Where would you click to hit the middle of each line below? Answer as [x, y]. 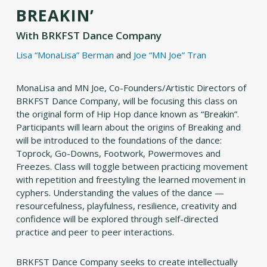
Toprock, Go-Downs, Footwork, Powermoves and [118, 153]
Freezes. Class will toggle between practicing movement [132, 167]
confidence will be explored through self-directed [117, 219]
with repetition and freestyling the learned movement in [131, 180]
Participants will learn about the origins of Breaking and [128, 127]
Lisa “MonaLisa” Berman [65, 55]
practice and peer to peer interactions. [96, 232]
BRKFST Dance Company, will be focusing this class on [126, 101]
